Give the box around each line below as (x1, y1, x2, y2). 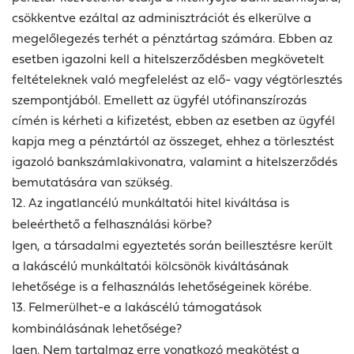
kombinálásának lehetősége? (12, 318, 182, 338)
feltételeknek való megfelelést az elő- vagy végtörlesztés (12, 70, 342, 89)
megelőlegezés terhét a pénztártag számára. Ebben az (12, 28, 333, 48)
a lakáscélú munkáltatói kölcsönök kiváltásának (12, 256, 288, 276)
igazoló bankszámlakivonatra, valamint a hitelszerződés (12, 152, 337, 171)
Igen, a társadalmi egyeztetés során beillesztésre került (12, 235, 333, 255)
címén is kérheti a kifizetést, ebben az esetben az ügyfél (12, 111, 335, 130)
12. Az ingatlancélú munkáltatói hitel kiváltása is (12, 193, 289, 213)
